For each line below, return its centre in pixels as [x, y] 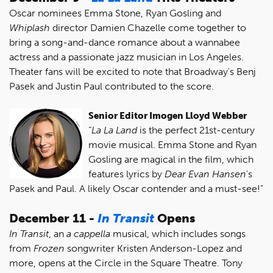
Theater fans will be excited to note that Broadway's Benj [133, 71]
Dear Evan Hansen [205, 174]
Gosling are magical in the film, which [171, 159]
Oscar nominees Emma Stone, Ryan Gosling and [115, 13]
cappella [92, 233]
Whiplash [30, 27]
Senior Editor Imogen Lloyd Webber [168, 115]
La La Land [114, 130]
